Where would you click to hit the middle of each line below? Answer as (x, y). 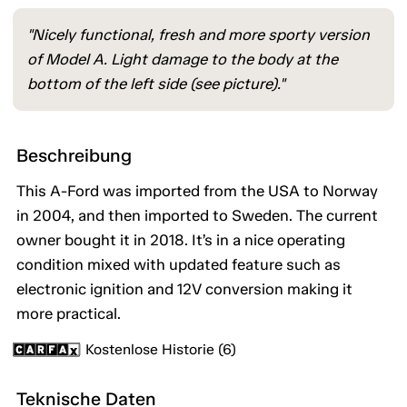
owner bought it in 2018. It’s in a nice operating (181, 240)
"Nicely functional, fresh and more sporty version (199, 35)
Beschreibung (74, 156)
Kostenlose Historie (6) (161, 350)
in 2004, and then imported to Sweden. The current (197, 216)
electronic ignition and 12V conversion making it (184, 289)
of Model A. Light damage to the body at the (183, 60)
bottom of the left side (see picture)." (156, 84)
